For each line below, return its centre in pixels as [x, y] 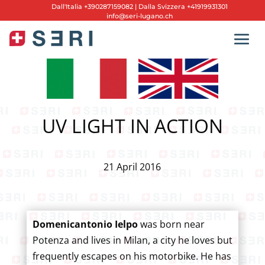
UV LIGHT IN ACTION [132, 125]
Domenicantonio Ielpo [85, 224]
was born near [171, 224]
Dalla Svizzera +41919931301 [182, 7]
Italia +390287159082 [100, 7]
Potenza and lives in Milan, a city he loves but [132, 240]
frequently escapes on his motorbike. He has [132, 256]
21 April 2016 [132, 167]
